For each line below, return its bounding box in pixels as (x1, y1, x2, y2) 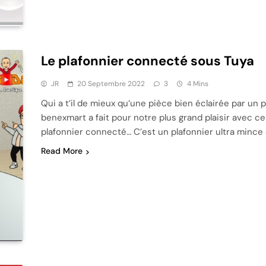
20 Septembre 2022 (77, 79, 145, 89)
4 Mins (186, 79, 208, 89)
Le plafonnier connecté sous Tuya (40, 52, 254, 70)
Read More (40, 145, 83, 157)
